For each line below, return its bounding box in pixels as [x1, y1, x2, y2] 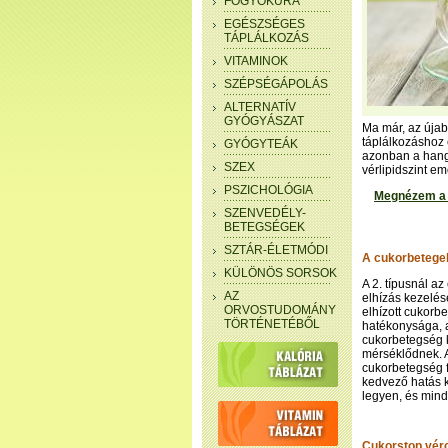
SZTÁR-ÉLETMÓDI [224, 243, 328, 257]
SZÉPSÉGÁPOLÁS [224, 77, 328, 91]
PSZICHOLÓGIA [224, 183, 313, 197]
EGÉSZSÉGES [224, 17, 305, 31]
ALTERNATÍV [224, 100, 296, 114]
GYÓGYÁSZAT [224, 114, 304, 128]
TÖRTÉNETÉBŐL [224, 317, 320, 331]
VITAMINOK [224, 54, 288, 68]
